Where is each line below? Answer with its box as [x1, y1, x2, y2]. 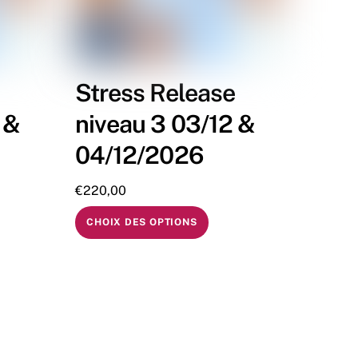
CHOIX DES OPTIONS [86, 217, 197, 229]
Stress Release [74, 78, 236, 107]
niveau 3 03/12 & [74, 109, 256, 138]
